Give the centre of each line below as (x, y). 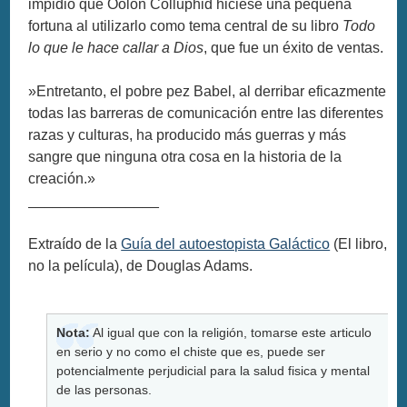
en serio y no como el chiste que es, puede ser (191, 351)
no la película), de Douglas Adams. (141, 265)
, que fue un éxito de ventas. (294, 47)
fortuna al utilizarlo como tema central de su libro (186, 25)
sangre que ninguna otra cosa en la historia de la (185, 156)
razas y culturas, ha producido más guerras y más (188, 134)
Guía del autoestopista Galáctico (226, 243)
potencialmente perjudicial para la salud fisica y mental (213, 370)
